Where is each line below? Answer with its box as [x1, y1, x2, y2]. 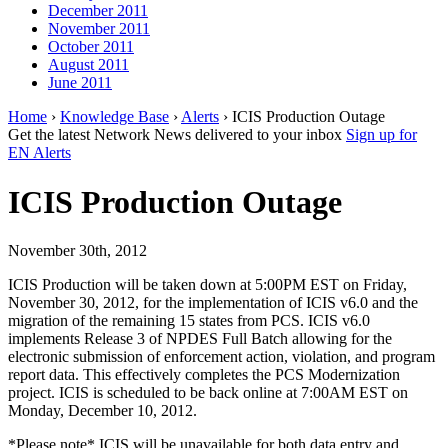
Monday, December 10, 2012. [8, 402, 197, 419]
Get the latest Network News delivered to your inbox [8, 126, 346, 144]
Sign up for [346, 126, 417, 144]
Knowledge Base [60, 108, 169, 126]
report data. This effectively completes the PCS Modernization [8, 366, 400, 383]
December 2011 [48, 2, 148, 20]
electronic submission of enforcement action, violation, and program [8, 348, 435, 365]
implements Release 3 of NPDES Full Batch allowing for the [8, 330, 392, 347]
